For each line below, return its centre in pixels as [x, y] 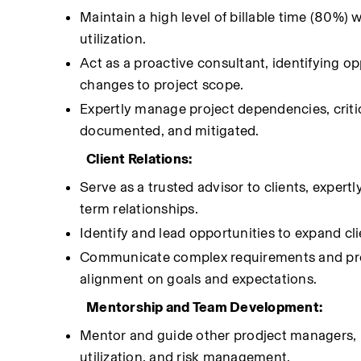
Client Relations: [139, 159]
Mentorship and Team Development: [205, 307]
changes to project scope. [162, 85]
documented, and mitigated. [170, 131]
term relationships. [139, 209]
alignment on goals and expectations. [199, 279]
